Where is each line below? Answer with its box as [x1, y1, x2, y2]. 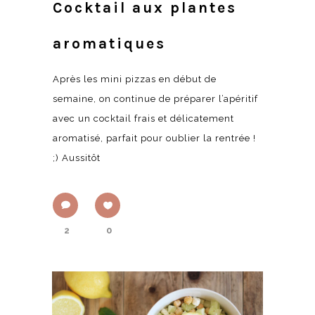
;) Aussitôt [53, 152, 101, 163]
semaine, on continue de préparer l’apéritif [53, 93, 258, 104]
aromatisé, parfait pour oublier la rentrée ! [53, 132, 256, 143]
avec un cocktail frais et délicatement [53, 112, 234, 124]
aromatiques [53, 34, 166, 52]
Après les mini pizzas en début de [53, 73, 217, 84]
